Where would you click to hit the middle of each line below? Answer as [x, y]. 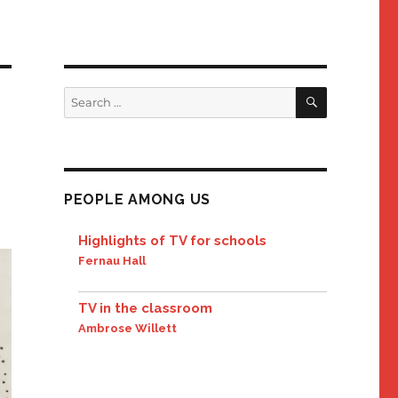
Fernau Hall [112, 261]
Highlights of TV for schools [173, 241]
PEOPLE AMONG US [137, 200]
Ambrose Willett [128, 329]
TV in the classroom [146, 309]
